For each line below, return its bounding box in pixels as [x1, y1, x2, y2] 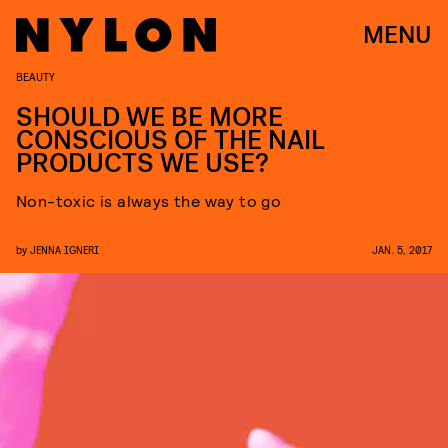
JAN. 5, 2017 [372, 243, 432, 256]
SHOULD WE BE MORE [16, 100, 283, 135]
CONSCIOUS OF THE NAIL [16, 123, 325, 158]
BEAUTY [16, 69, 55, 83]
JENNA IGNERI [30, 243, 99, 256]
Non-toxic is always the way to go [16, 191, 282, 210]
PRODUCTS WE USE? [16, 146, 269, 181]
